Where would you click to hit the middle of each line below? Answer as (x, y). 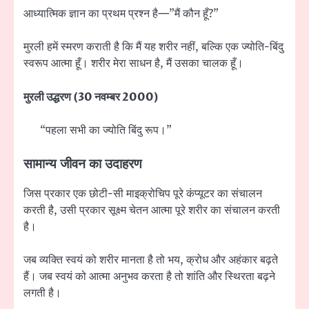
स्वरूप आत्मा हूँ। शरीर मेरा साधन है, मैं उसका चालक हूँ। (133, 64)
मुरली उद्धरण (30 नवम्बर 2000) (91, 97)
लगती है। (42, 293)
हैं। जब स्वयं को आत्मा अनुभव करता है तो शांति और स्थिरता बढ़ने (149, 276)
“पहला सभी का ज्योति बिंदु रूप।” (106, 130)
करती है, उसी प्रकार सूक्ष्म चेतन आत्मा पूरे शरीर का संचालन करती (152, 210)
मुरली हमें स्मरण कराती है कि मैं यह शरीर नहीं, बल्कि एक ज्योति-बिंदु (153, 47)
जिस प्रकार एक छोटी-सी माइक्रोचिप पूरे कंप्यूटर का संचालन (143, 193)
